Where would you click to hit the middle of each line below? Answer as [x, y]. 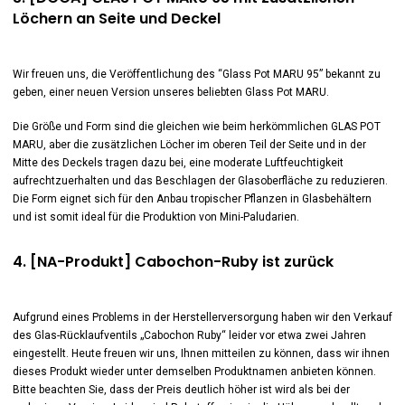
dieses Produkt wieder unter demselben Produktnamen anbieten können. [194, 372]
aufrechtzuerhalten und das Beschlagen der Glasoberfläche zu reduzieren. [200, 181]
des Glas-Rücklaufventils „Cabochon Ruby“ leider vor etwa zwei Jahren [189, 335]
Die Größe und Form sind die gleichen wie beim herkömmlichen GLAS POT [196, 127]
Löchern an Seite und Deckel [116, 19]
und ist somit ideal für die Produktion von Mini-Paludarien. [155, 217]
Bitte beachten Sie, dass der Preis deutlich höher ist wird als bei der [181, 390]
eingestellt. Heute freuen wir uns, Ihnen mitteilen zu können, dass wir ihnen [201, 353]
